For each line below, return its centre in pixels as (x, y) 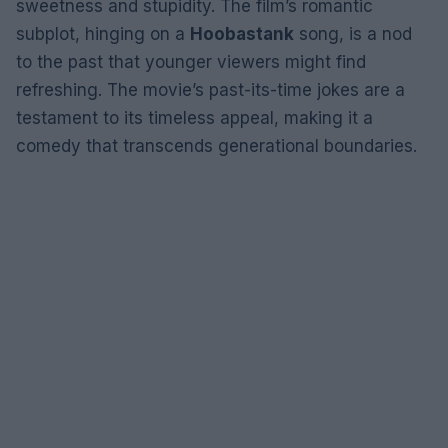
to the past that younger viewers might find (191, 62)
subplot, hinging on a (103, 34)
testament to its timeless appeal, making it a (194, 118)
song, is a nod (353, 34)
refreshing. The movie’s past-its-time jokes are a (210, 90)
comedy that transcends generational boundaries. (216, 146)
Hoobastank (242, 34)
